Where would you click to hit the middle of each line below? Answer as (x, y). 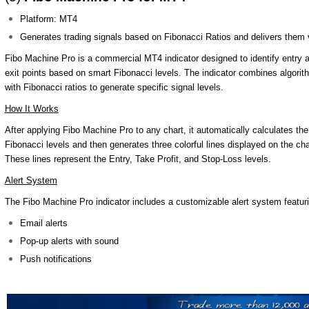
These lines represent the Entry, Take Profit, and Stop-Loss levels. (138, 159)
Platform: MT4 (49, 19)
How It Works (31, 109)
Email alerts (44, 223)
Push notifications (56, 259)
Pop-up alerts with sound (70, 241)
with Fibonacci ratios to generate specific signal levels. (114, 87)
